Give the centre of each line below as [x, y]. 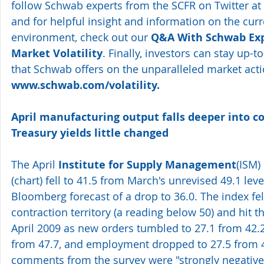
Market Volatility [57, 53]
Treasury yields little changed [90, 133]
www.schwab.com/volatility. [85, 85]
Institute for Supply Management [147, 164]
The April [35, 164]
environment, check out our [81, 37]
